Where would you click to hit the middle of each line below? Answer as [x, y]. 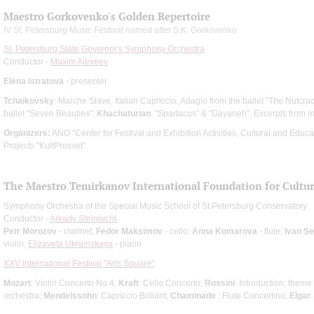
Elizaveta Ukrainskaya [70, 244]
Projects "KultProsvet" [45, 145]
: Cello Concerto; [172, 283]
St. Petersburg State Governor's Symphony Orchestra [104, 49]
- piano [127, 244]
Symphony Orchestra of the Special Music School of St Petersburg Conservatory [155, 206]
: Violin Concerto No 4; [75, 283]
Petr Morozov [30, 231]
